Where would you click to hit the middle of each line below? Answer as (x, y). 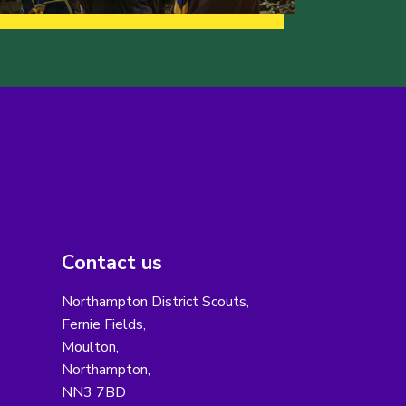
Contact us (111, 263)
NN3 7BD (93, 393)
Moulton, (90, 348)
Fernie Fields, (103, 325)
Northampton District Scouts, (155, 302)
